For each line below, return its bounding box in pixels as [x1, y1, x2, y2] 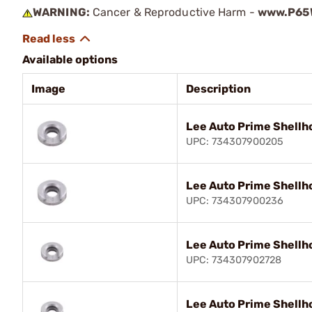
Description [186, 81, 251, 95]
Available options [22, 52, 118, 66]
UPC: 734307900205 [186, 135, 283, 148]
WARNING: [33, 5, 90, 19]
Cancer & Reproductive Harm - [89, 5, 258, 19]
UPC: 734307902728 [186, 253, 281, 266]
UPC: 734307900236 [186, 194, 283, 207]
